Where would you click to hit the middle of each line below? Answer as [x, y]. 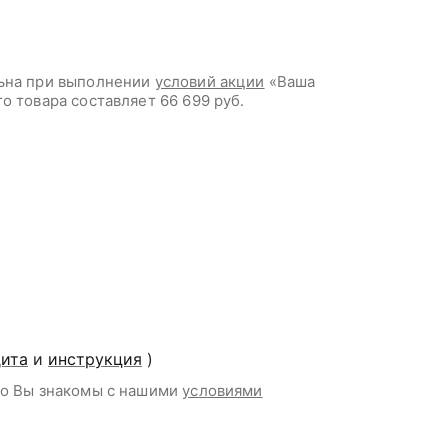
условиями [222, 390]
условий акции [209, 81]
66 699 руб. [202, 100]
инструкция [95, 359]
